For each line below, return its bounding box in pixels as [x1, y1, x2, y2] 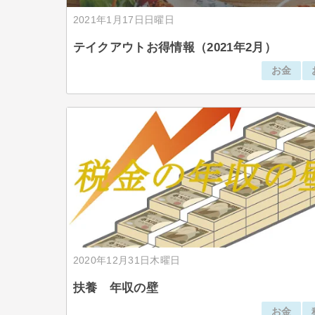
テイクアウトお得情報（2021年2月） [72, 41, 277, 55]
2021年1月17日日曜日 [72, 14, 174, 25]
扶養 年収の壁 [72, 281, 158, 295]
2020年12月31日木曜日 [72, 255, 181, 266]
